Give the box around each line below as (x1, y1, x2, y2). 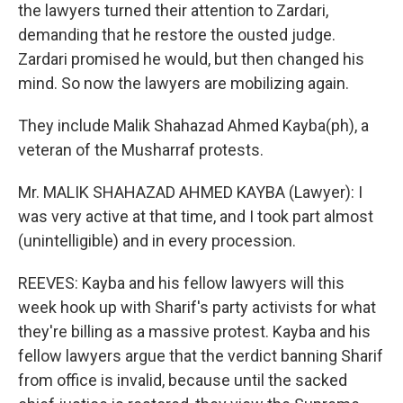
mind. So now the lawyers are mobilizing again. (18, 74, 349, 93)
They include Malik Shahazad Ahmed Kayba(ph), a (18, 116, 369, 135)
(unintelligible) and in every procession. (18, 231, 296, 250)
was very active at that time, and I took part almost (18, 207, 373, 226)
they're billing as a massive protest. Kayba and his (18, 322, 371, 341)
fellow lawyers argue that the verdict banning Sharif (18, 346, 383, 365)
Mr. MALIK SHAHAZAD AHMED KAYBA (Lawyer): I (18, 183, 363, 201)
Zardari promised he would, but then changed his (18, 49, 364, 68)
